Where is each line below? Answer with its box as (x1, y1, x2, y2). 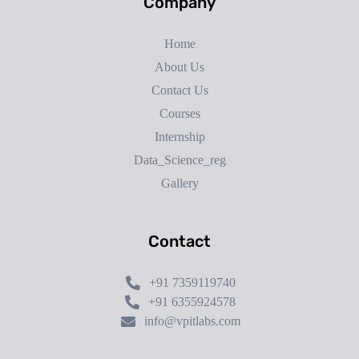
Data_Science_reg (133, 153, 226, 167)
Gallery (160, 176, 199, 191)
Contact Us (151, 83, 208, 98)
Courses (159, 107, 200, 121)
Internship (154, 130, 205, 144)
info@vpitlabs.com (143, 314, 240, 329)
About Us (155, 60, 204, 75)
